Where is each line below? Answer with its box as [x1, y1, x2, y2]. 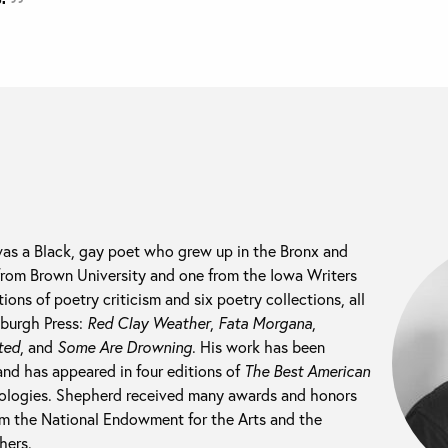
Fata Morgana [218, 312, 312, 334]
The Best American [244, 360, 370, 382]
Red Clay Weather [87, 312, 210, 334]
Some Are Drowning [57, 336, 192, 358]
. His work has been [192, 336, 325, 358]
